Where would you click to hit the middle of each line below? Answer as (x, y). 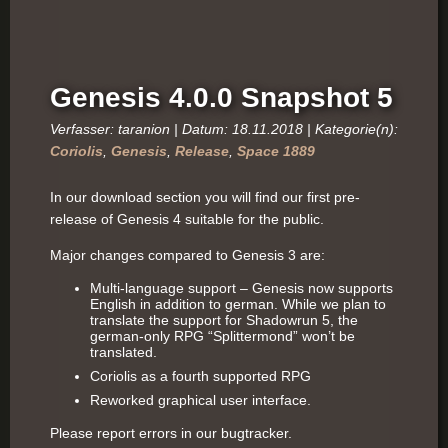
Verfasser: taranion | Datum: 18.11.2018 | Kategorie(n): (224, 129)
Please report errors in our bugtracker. (171, 433)
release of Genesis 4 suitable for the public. (187, 219)
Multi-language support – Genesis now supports (241, 288)
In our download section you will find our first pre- (205, 197)
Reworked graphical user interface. (200, 400)
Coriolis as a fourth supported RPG (200, 376)
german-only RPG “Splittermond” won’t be (222, 336)
